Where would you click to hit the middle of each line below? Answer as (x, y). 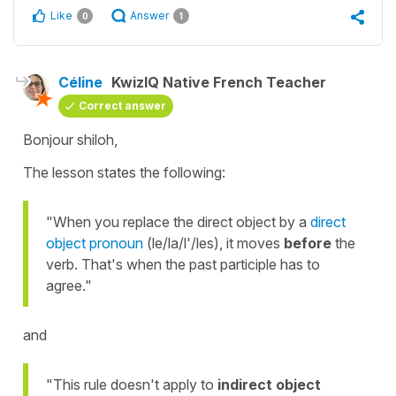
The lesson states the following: (124, 173)
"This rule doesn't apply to (132, 385)
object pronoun (95, 244)
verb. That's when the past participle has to (183, 265)
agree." (69, 286)
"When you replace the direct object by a (178, 222)
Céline (80, 83)
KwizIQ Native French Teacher (219, 83)
